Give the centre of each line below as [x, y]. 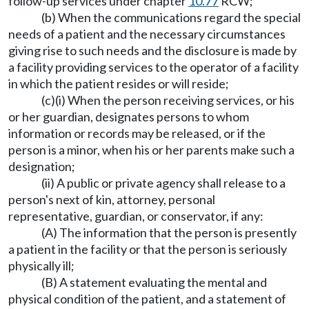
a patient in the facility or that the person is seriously [148, 249]
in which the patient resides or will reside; [119, 84]
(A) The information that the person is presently [169, 233]
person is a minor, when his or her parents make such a [151, 150]
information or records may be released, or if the [137, 133]
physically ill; [41, 266]
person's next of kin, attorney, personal [112, 200]
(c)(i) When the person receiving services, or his [168, 100]
